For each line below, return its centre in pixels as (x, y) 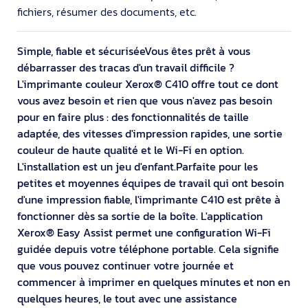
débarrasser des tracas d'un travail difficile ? (126, 67)
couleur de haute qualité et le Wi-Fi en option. (131, 150)
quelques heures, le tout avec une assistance (127, 298)
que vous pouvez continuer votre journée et (125, 265)
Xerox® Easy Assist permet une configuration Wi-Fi (144, 232)
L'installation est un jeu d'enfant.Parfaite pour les (137, 166)
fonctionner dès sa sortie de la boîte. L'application (140, 216)
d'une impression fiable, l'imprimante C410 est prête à (149, 199)
